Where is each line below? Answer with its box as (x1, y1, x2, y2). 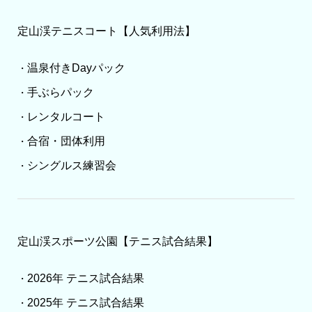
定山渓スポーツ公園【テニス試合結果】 (17, 235, 218, 247)
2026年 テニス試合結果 (26, 272, 144, 285)
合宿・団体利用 (26, 134, 105, 147)
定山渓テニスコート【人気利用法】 (17, 24, 196, 37)
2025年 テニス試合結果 (26, 297, 144, 309)
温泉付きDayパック (26, 61, 125, 74)
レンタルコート (26, 110, 105, 123)
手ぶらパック (26, 86, 94, 98)
